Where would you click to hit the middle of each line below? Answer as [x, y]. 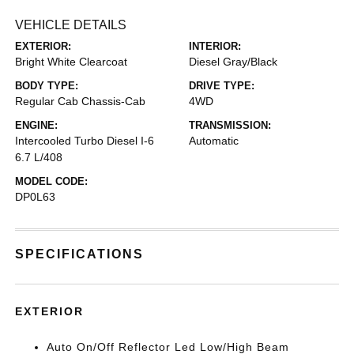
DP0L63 [36, 197]
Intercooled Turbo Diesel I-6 [85, 141]
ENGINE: [37, 125]
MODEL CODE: [52, 181]
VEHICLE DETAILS [71, 25]
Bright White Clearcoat [72, 62]
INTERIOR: [215, 46]
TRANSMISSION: [230, 125]
